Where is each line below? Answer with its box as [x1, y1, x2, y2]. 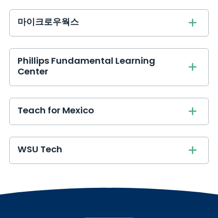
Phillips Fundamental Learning [18, 54, 156, 70]
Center [18, 65, 49, 80]
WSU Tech [18, 143, 63, 158]
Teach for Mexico [18, 104, 94, 119]
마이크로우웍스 [18, 15, 79, 31]
